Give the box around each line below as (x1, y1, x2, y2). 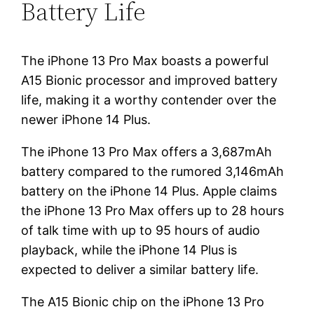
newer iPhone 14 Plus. (21, 111, 151, 127)
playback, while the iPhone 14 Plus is (21, 242, 238, 257)
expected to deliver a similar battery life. (21, 261, 259, 277)
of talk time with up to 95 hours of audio (21, 222, 261, 238)
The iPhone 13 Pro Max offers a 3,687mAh (21, 144, 273, 159)
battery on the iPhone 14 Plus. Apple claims (21, 183, 278, 198)
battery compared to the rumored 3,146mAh (21, 163, 285, 179)
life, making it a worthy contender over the (21, 92, 277, 107)
